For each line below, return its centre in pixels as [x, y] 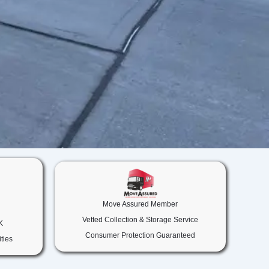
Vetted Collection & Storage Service [140, 219]
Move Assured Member [140, 204]
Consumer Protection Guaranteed [140, 235]
